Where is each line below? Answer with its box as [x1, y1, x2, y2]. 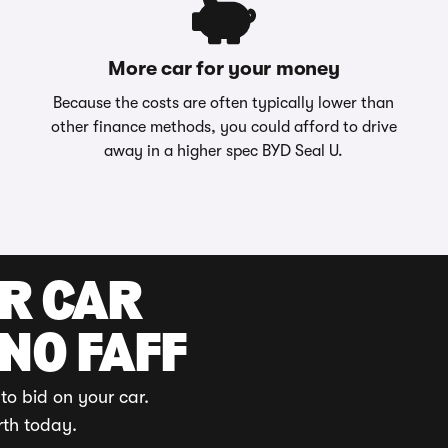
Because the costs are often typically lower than [53, 94, 395, 112]
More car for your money [108, 57, 340, 80]
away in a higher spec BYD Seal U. [104, 142, 344, 160]
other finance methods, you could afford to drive [50, 118, 397, 136]
